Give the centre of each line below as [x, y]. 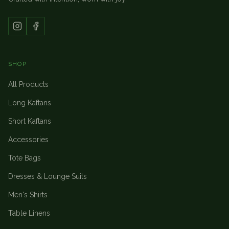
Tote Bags [25, 158]
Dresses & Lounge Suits [48, 177]
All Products [28, 85]
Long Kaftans [30, 103]
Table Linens [29, 213]
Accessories [28, 140]
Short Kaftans [30, 121]
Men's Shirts [28, 195]
